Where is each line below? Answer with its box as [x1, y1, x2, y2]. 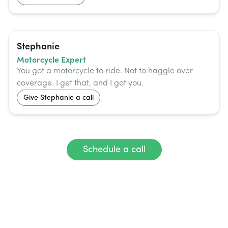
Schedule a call [82, 145, 146, 155]
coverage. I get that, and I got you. [17, 79, 144, 88]
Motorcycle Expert [17, 53, 86, 65]
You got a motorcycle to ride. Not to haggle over [17, 67, 193, 76]
